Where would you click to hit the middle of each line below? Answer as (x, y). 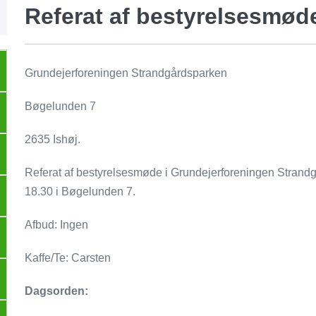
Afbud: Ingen (57, 225)
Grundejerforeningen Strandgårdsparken (126, 73)
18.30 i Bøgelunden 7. (80, 192)
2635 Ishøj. (53, 139)
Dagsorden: (57, 291)
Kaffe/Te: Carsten (68, 258)
